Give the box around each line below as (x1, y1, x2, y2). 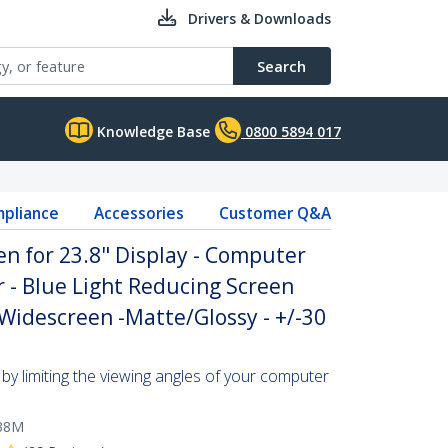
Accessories (93, 202, 184, 224)
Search (257, 56, 306, 76)
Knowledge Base (93, 122, 210, 141)
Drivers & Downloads (188, 9, 331, 28)
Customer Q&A (218, 202, 331, 224)
